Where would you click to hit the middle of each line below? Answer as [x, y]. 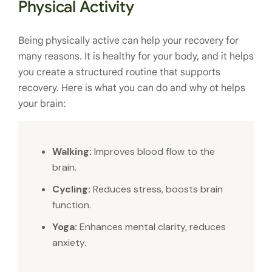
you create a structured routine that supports [119, 72]
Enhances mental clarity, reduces [151, 226]
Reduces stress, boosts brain [157, 189]
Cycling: [71, 189]
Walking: [72, 151]
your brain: [42, 104]
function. [72, 205]
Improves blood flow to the [153, 151]
